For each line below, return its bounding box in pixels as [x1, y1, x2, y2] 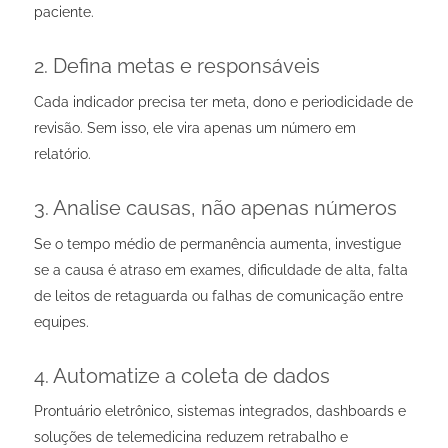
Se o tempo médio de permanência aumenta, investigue [33, 235, 401, 252]
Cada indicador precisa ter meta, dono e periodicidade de [33, 93, 413, 110]
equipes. [33, 313, 89, 330]
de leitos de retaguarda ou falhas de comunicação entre [33, 287, 403, 304]
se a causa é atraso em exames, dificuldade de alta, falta [33, 261, 408, 278]
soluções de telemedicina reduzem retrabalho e [33, 429, 348, 446]
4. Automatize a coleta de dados [33, 363, 330, 388]
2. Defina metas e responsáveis [33, 53, 320, 78]
